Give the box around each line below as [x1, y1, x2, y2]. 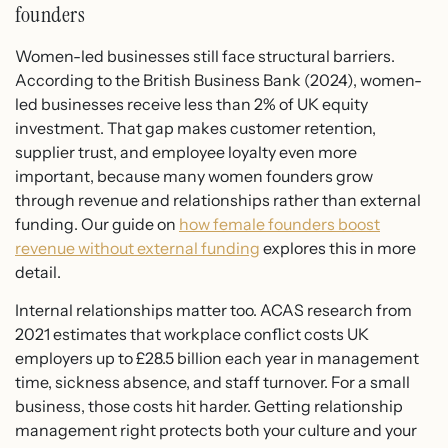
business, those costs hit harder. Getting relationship [15, 395, 403, 416]
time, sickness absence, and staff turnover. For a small [15, 371, 410, 392]
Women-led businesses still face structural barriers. [15, 45, 395, 66]
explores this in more [260, 237, 416, 258]
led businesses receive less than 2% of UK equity [15, 93, 368, 114]
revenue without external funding [15, 237, 260, 258]
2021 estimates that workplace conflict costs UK [15, 323, 369, 344]
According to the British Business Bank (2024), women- [15, 69, 422, 90]
